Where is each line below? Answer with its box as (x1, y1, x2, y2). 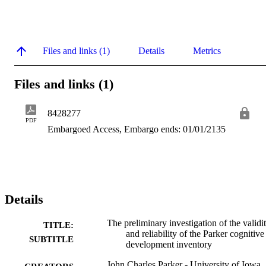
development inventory (126, 239, 212, 250)
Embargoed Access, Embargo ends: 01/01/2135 (47, 124, 226, 135)
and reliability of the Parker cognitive (126, 229, 264, 239)
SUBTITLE (29, 235, 74, 245)
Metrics (193, 45, 221, 56)
